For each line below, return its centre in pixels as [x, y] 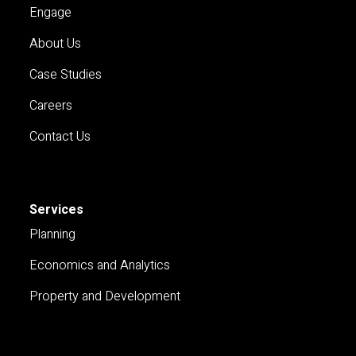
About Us [56, 43]
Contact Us [60, 136]
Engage [51, 12]
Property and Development [105, 296]
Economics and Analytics [100, 265]
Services [57, 210]
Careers [51, 105]
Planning [53, 234]
